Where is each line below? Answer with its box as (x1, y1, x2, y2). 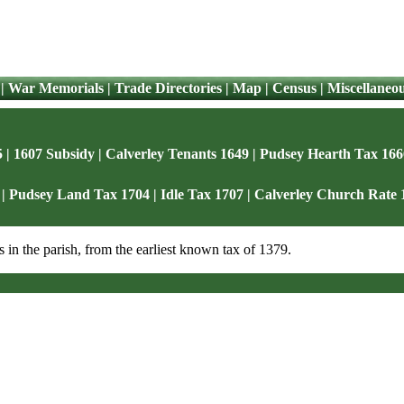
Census (271, 80, 317, 96)
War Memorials (7, 80, 104, 96)
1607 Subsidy (14, 146, 95, 161)
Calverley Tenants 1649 (106, 146, 249, 161)
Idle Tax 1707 (160, 187, 243, 202)
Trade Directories (114, 80, 222, 96)
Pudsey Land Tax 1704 (8, 187, 150, 202)
